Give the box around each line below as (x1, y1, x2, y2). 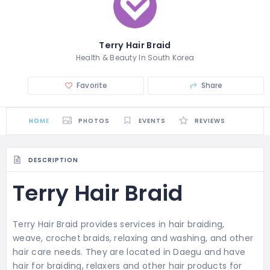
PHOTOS (78, 116, 110, 126)
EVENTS (139, 116, 166, 126)
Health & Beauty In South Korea (75, 52, 195, 63)
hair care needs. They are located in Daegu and (13, 246, 224, 259)
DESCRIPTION (28, 155, 78, 165)
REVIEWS (194, 116, 225, 126)
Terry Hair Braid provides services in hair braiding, (13, 218, 225, 231)
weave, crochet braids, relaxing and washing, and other (13, 232, 254, 245)
